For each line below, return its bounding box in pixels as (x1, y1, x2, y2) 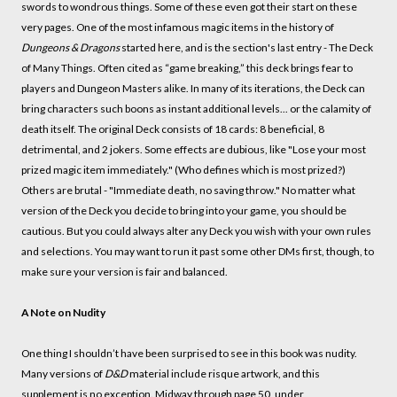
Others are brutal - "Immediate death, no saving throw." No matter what (21, 183, 355, 198)
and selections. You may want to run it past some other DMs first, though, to (21, 245, 374, 259)
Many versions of (21, 367, 105, 381)
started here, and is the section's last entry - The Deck (120, 41, 373, 55)
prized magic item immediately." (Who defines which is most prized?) (21, 163, 346, 177)
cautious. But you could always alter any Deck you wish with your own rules (21, 224, 371, 238)
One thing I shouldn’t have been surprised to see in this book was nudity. (21, 346, 357, 361)
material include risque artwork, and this (128, 367, 320, 381)
